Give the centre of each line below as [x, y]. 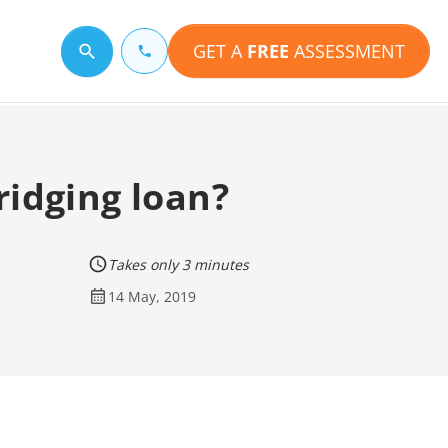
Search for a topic [85, 54]
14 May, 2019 [151, 296]
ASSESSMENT [347, 51]
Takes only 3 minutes [178, 264]
